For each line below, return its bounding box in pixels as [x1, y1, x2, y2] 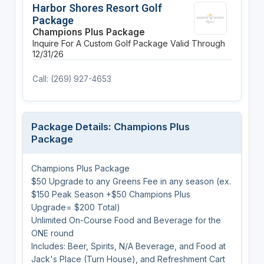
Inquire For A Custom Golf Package [32, 38, 168, 48]
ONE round [31, 227, 74, 238]
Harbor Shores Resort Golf [32, 1, 162, 14]
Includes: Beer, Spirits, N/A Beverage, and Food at [31, 240, 226, 251]
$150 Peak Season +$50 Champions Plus [31, 189, 190, 199]
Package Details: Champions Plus [31, 120, 190, 133]
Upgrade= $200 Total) [31, 202, 120, 212]
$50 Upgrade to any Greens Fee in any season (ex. [31, 176, 231, 186]
